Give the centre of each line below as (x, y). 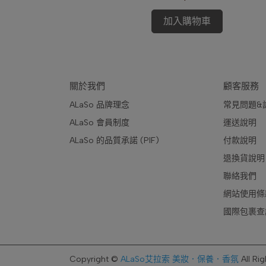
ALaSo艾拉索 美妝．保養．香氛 (180, 259)
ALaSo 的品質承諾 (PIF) (114, 141)
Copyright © (94, 259)
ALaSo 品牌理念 (99, 105)
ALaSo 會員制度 (99, 123)
